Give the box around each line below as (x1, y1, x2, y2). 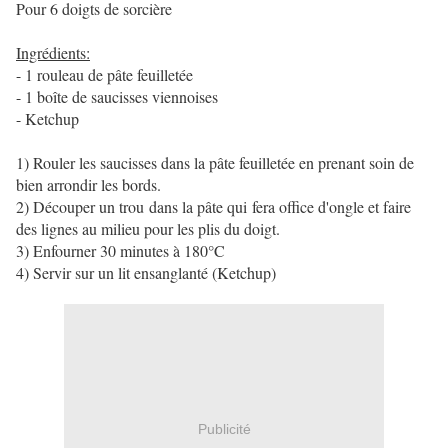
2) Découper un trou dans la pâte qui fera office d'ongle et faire (16, 196, 411, 218)
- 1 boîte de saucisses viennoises (16, 86, 218, 108)
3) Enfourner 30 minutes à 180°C (16, 240, 225, 262)
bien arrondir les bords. (16, 174, 161, 196)
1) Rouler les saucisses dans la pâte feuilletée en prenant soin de (16, 152, 414, 174)
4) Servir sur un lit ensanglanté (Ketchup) (16, 262, 276, 284)
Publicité (197, 420, 251, 437)
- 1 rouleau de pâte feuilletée (16, 64, 193, 86)
